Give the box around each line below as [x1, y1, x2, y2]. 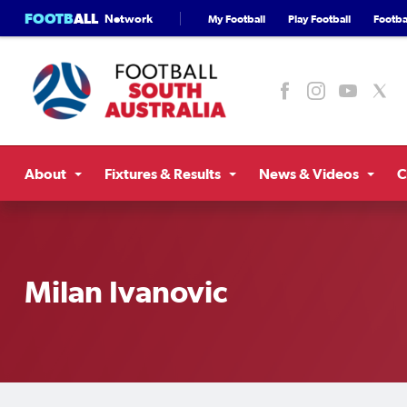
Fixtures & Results [104, 165, 221, 182]
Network [104, 11, 153, 25]
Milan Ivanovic [25, 274, 227, 309]
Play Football [288, 12, 351, 25]
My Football [208, 12, 265, 25]
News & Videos [259, 165, 359, 182]
